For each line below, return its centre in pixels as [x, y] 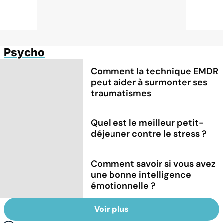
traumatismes [121, 93]
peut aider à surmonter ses [149, 82]
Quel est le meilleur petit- [147, 123]
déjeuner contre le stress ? [149, 134]
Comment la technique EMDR [155, 71]
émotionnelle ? [123, 185]
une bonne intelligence [141, 174]
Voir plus [111, 209]
